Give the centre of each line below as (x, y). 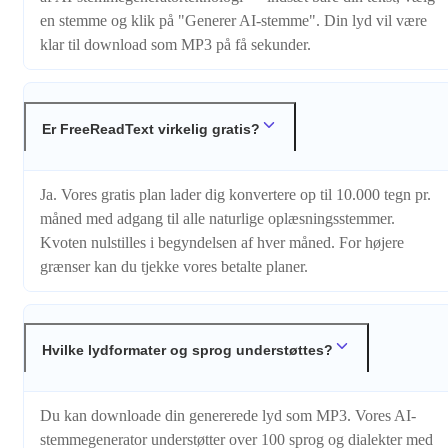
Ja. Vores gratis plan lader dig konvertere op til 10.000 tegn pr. (235, 194)
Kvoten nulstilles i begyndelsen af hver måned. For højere (222, 242)
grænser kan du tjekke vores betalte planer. (174, 266)
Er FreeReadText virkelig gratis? (151, 128)
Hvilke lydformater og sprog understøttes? (187, 350)
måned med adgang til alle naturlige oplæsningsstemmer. (217, 218)
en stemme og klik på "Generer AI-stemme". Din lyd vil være (233, 21)
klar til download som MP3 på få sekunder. (175, 45)
